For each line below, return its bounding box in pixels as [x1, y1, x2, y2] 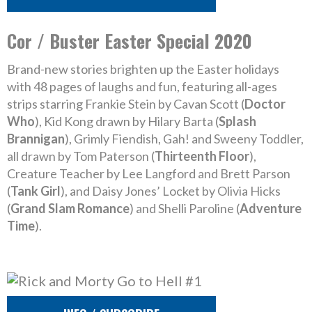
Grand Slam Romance [10, 201, 130, 216]
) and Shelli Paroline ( [130, 201, 240, 216]
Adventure [240, 201, 302, 216]
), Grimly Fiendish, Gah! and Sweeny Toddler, [65, 131, 304, 146]
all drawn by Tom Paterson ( [7, 148, 155, 164]
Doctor [244, 96, 286, 111]
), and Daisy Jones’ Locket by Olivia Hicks [61, 183, 281, 198]
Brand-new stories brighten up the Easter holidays [7, 61, 279, 77]
